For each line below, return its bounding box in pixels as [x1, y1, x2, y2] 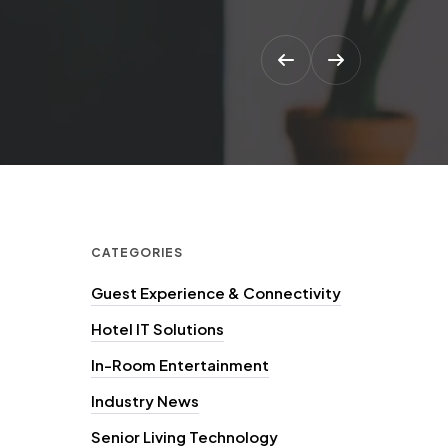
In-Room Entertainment [91, 355, 269, 374]
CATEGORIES [91, 245, 183, 260]
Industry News [91, 391, 199, 410]
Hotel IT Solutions [91, 319, 224, 338]
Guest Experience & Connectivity [91, 283, 341, 302]
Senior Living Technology [91, 427, 278, 446]
